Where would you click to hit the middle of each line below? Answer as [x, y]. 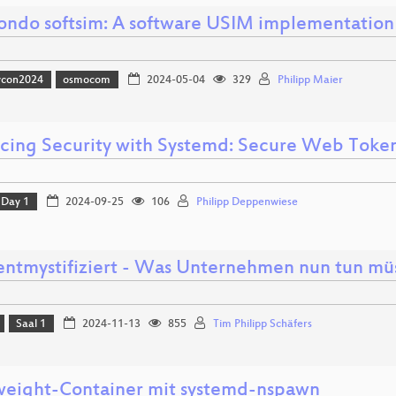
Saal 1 [31, 325]
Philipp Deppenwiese [247, 203]
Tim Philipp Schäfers [262, 325]
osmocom [87, 81]
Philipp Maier [310, 81]
